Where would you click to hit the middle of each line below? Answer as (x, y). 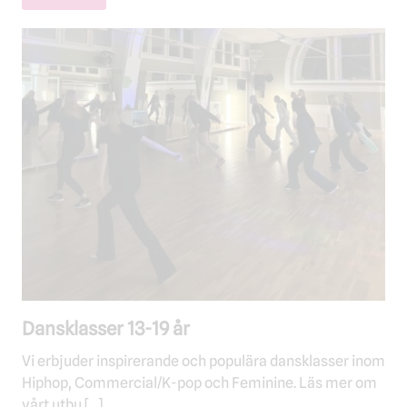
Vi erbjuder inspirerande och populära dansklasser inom (203, 360)
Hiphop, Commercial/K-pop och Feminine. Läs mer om (199, 382)
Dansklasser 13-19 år (106, 328)
